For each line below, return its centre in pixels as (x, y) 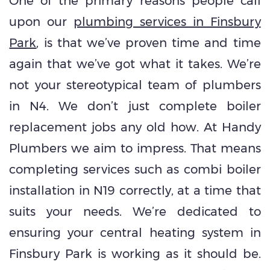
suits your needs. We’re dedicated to (135, 212)
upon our (42, 22)
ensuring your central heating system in (135, 233)
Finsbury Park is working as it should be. (135, 254)
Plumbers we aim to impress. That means (135, 149)
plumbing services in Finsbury (167, 22)
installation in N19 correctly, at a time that (135, 191)
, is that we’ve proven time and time (149, 43)
